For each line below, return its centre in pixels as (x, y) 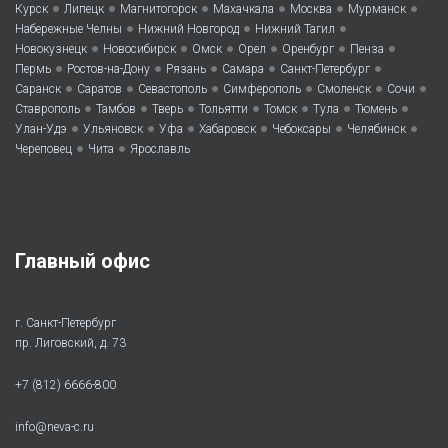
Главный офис (82, 261)
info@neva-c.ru (54, 427)
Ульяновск (113, 129)
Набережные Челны (68, 29)
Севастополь (172, 89)
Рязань (186, 69)
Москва (311, 9)
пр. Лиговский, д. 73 (70, 343)
